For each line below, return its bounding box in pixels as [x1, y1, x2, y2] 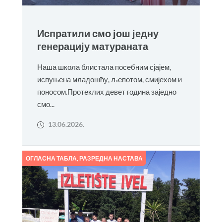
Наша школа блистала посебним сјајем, [37, 62, 171, 71]
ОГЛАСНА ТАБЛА [25, 155, 77, 162]
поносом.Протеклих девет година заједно [37, 87, 176, 96]
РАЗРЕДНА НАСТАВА [79, 155, 143, 162]
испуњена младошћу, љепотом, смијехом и [37, 75, 182, 84]
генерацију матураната [37, 40, 148, 53]
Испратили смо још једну [37, 27, 159, 40]
